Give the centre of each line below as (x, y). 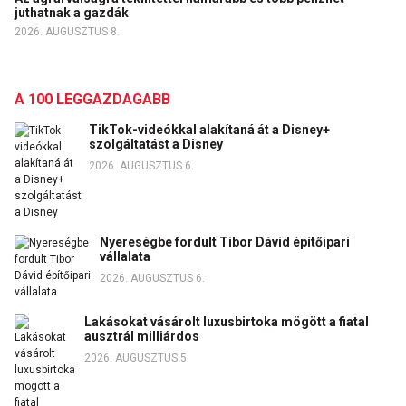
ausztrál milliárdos (141, 337)
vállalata (126, 257)
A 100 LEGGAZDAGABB (92, 100)
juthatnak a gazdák (73, 13)
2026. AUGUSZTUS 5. (136, 358)
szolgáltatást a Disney (156, 145)
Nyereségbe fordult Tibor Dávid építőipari (225, 242)
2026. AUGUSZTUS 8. (67, 32)
